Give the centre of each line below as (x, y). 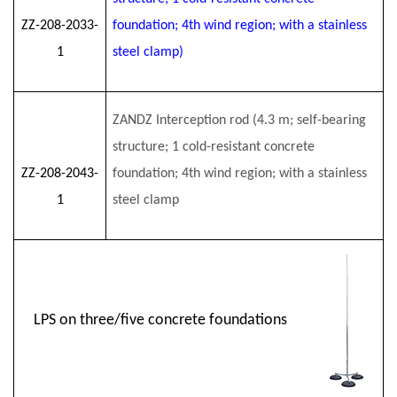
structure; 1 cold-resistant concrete (213, 147)
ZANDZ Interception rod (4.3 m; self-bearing (239, 121)
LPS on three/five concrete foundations (182, 321)
